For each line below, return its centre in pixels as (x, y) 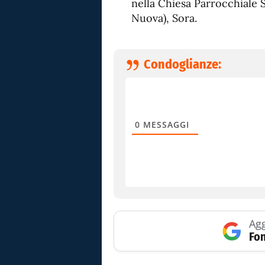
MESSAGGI (165, 125)
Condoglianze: (182, 64)
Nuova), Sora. (164, 18)
